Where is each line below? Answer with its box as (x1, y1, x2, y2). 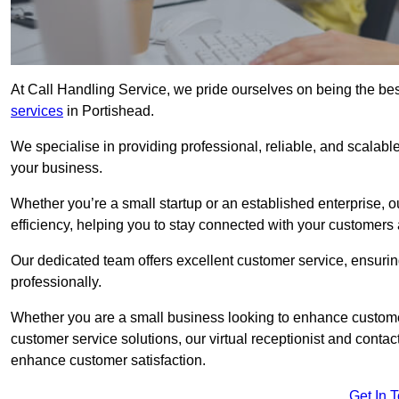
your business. (11, 160, 102, 176)
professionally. (11, 274, 102, 290)
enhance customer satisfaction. (11, 353, 206, 369)
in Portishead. (63, 103, 154, 119)
